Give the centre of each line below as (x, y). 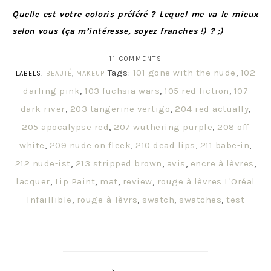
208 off (233, 127)
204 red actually (212, 109)
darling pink (51, 91)
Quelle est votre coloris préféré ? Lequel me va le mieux (135, 15)
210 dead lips (165, 145)
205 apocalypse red (66, 127)
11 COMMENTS (135, 59)
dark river (43, 109)
